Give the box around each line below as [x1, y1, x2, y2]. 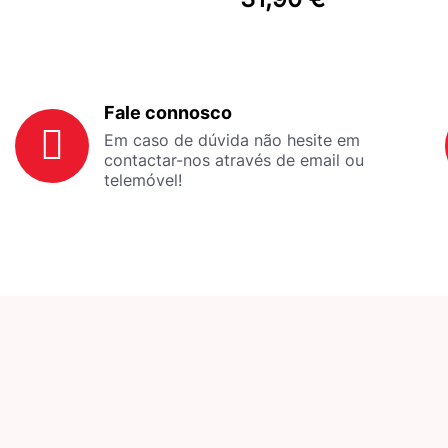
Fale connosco [103, 101, 232, 123]
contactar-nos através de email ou [103, 149, 364, 170]
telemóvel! [103, 169, 182, 190]
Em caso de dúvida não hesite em [103, 129, 360, 150]
